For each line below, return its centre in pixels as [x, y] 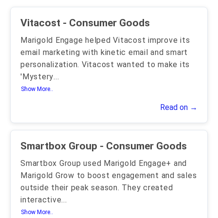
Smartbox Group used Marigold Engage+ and [104, 163]
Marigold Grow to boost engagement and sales [109, 175]
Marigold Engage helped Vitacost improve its [105, 40]
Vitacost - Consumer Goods [106, 23]
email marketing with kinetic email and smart [104, 52]
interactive [41, 200]
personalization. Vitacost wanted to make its [105, 64]
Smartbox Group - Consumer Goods [143, 146]
